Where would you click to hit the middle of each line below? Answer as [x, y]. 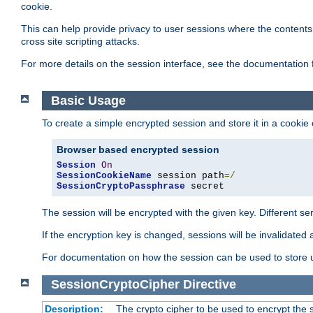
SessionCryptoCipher [115, 285]
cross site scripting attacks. [80, 42]
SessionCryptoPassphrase [121, 187]
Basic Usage [88, 100]
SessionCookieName [104, 176]
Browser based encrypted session [138, 150]
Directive [209, 285]
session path [188, 176]
